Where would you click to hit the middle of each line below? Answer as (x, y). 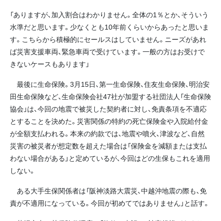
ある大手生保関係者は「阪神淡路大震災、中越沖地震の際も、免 (108, 191)
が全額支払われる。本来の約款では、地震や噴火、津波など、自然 (107, 133)
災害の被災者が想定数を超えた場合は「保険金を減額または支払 (108, 146)
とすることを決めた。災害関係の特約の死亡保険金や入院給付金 (109, 121)
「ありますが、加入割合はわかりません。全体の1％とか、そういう (109, 14)
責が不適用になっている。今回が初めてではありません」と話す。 (110, 203)
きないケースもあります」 (50, 63)
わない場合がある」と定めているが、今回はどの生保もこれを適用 (110, 158)
